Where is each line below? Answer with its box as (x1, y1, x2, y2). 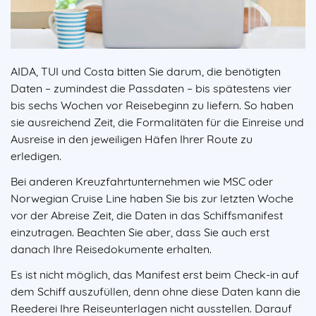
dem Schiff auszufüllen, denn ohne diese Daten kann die (11, 284, 300, 299)
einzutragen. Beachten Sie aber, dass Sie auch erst (11, 225, 269, 240)
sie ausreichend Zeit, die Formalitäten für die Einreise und (11, 115, 304, 130)
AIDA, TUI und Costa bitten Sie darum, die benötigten (11, 64, 281, 79)
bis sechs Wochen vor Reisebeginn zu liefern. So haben (11, 98, 293, 113)
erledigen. (11, 149, 61, 164)
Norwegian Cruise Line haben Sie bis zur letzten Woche (11, 191, 293, 206)
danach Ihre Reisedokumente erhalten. (11, 242, 214, 257)
